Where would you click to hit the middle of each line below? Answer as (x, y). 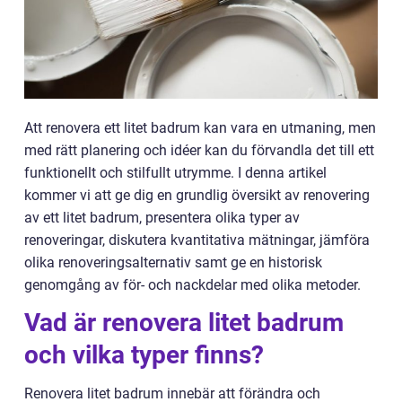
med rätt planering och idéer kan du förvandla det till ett (199, 150)
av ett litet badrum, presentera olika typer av (162, 218)
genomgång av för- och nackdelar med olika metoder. (192, 285)
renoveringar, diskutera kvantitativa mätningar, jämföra (197, 240)
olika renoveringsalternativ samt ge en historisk (173, 262)
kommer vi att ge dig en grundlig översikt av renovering (197, 195)
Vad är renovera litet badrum (184, 323)
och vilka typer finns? (144, 355)
